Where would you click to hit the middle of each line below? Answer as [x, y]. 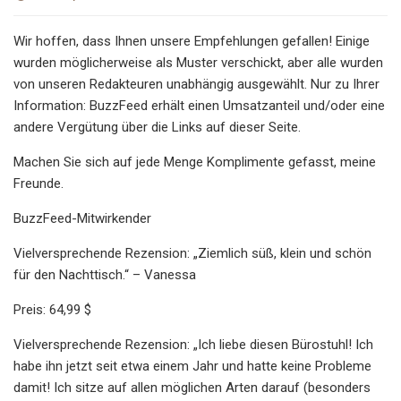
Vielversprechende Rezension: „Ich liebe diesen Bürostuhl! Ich [193, 344]
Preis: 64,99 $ [52, 309]
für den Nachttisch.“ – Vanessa [105, 274]
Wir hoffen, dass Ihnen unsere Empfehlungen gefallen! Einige [192, 41]
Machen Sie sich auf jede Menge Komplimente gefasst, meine [195, 162]
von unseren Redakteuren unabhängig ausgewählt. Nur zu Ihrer [196, 84]
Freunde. [38, 183]
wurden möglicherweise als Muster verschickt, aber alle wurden [198, 62]
